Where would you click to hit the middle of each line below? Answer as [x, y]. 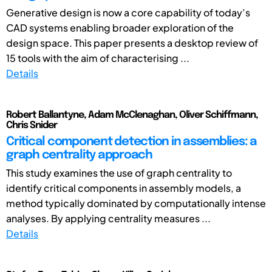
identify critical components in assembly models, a [124, 188]
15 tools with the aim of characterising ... [98, 58]
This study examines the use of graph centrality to [119, 172]
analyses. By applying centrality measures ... [108, 218]
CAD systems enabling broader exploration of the [120, 27]
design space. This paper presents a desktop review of [132, 42]
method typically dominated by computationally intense [136, 203]
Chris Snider [32, 125]
